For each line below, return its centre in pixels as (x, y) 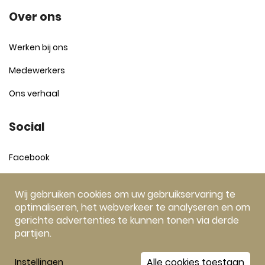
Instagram (31, 180)
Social (27, 127)
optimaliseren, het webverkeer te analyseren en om (132, 207)
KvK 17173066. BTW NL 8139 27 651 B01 (134, 254)
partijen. (33, 233)
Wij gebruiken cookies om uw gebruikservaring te (125, 194)
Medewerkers (37, 70)
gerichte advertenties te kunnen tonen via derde (127, 220)
